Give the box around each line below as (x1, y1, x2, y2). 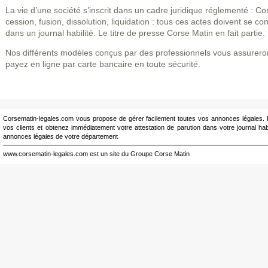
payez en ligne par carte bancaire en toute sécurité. (5, 59, 200, 69)
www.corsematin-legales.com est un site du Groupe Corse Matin (3, 150, 190, 158)
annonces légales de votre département (3, 133, 118, 141)
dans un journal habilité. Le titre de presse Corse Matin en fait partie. (5, 28, 265, 38)
